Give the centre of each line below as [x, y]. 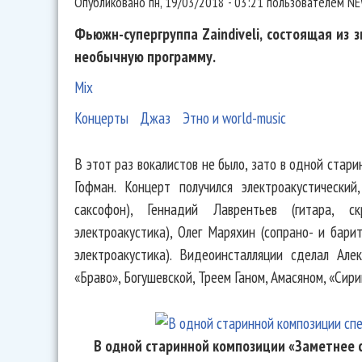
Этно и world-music [234, 118]
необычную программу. [145, 57]
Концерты [101, 118]
